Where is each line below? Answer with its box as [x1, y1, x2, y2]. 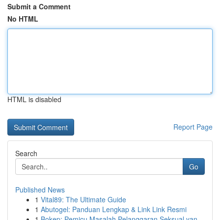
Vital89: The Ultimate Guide [41, 194, 126, 204]
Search [15, 148, 37, 158]
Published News [15, 185, 65, 194]
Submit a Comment [7, 1, 71, 11]
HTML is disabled [7, 94, 61, 104]
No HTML [7, 14, 38, 24]
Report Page [173, 122, 213, 132]
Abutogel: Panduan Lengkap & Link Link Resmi [41, 204, 187, 214]
